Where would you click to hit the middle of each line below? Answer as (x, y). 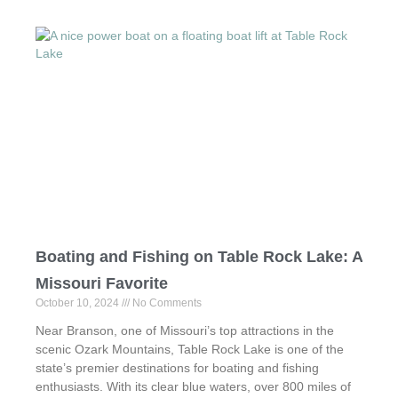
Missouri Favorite (102, 284)
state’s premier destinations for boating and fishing (177, 368)
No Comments (166, 303)
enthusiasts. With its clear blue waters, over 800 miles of (193, 387)
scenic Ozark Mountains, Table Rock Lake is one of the (190, 350)
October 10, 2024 (79, 303)
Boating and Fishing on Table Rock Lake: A (199, 257)
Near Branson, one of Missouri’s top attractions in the (185, 331)
